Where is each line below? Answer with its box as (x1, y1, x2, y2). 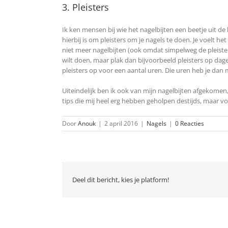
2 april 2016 (104, 119, 138, 128)
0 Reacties (175, 119, 204, 128)
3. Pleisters (62, 1, 109, 14)
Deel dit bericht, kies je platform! (72, 175, 169, 185)
